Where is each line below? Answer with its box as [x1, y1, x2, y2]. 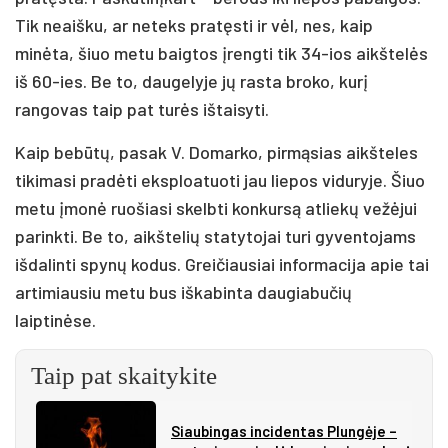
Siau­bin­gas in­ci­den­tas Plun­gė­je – [171, 421, 397, 440]
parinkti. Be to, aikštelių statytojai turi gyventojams [15, 224, 416, 247]
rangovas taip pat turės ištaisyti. [15, 97, 269, 120]
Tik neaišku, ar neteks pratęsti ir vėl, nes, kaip [15, 13, 373, 36]
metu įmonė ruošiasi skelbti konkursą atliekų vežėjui [15, 196, 417, 219]
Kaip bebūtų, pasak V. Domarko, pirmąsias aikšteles [15, 140, 418, 163]
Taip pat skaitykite [31, 361, 217, 389]
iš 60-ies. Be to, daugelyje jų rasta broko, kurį [15, 69, 368, 92]
